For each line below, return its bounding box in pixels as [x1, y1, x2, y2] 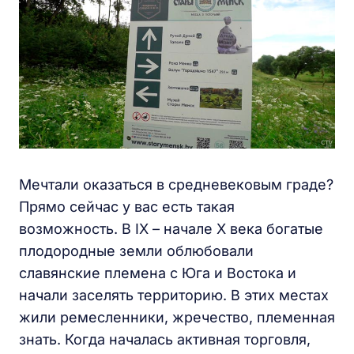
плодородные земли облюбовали [19, 243, 254, 260]
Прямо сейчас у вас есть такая [19, 198, 235, 216]
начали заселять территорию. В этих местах [19, 287, 329, 304]
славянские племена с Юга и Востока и [19, 265, 296, 282]
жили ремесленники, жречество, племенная [19, 309, 335, 326]
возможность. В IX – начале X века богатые [19, 220, 323, 238]
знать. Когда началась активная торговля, [19, 331, 311, 348]
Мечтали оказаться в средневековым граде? [19, 176, 333, 194]
